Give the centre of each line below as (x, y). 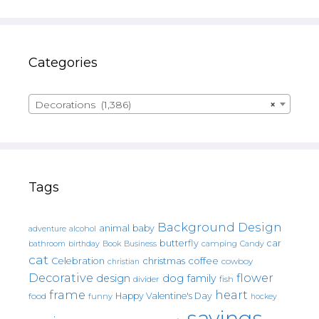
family (202, 278)
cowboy (237, 261)
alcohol (83, 228)
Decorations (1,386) (83, 104)
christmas (164, 260)
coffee (203, 260)
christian (124, 261)
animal (114, 228)
